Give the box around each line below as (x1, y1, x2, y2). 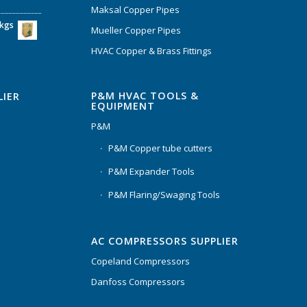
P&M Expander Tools (108, 165, 195, 178)
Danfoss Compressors (90, 275, 185, 288)
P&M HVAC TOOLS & (90, 89, 199, 103)
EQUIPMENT (90, 99, 155, 113)
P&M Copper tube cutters (108, 142, 212, 155)
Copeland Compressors (90, 255, 190, 268)
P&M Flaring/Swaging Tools (108, 188, 220, 201)
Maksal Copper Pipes (90, 3, 180, 16)
